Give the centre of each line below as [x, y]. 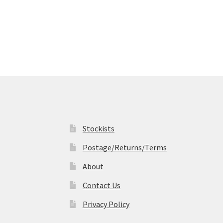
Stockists [98, 128]
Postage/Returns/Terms [124, 147]
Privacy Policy [106, 204]
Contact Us [101, 185]
